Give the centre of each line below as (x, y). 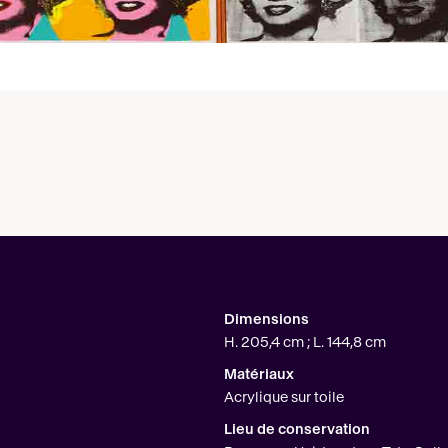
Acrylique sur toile (284, 398)
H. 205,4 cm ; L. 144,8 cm (305, 343)
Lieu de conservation (297, 430)
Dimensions (266, 320)
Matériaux (259, 375)
